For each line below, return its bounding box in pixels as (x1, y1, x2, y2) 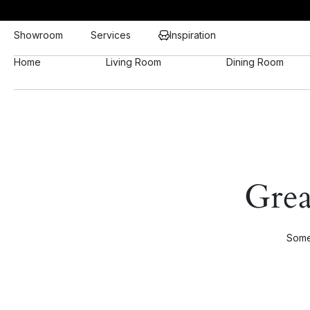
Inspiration (170, 29, 216, 41)
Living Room (105, 56, 161, 69)
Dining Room (226, 56, 284, 69)
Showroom (14, 29, 63, 41)
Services (91, 29, 131, 41)
